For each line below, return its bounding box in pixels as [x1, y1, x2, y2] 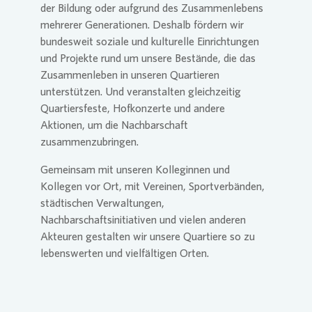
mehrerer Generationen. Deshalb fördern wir [40, 17, 244, 31]
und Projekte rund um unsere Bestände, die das [40, 51, 256, 65]
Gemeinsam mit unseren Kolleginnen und [40, 162, 230, 176]
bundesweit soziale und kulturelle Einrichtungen [40, 34, 259, 48]
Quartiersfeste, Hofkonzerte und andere [40, 101, 225, 115]
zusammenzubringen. [40, 134, 139, 148]
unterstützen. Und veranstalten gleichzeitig [40, 84, 241, 98]
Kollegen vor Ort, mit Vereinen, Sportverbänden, [40, 179, 265, 193]
